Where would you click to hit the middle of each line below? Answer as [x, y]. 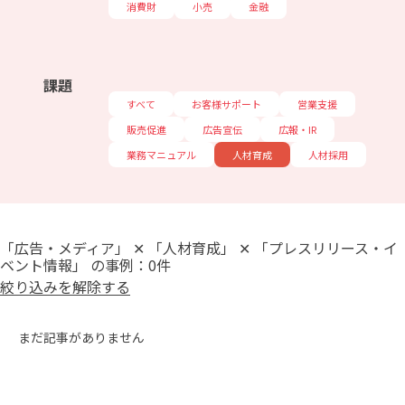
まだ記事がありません [81, 337]
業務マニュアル [161, 155]
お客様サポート [226, 104]
